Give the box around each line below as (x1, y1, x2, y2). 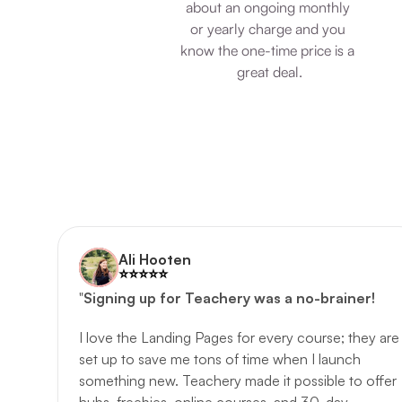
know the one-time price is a (180, 41, 354, 59)
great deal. (236, 63, 302, 81)
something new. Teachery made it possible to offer (79, 371, 397, 389)
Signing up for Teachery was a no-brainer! (83, 289, 375, 307)
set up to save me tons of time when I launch (79, 350, 361, 368)
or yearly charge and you (189, 20, 345, 38)
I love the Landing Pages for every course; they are (79, 328, 399, 346)
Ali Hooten (118, 250, 191, 268)
